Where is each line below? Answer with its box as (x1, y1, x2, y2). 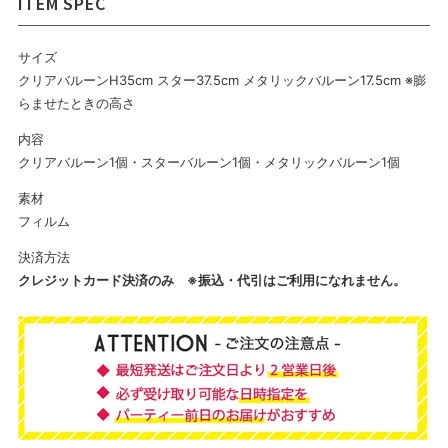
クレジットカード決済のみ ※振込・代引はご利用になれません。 (17, 271, 406, 288)
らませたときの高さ (17, 94, 135, 111)
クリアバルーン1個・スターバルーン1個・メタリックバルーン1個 (17, 153, 400, 170)
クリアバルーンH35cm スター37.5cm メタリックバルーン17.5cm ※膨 (17, 71, 426, 88)
